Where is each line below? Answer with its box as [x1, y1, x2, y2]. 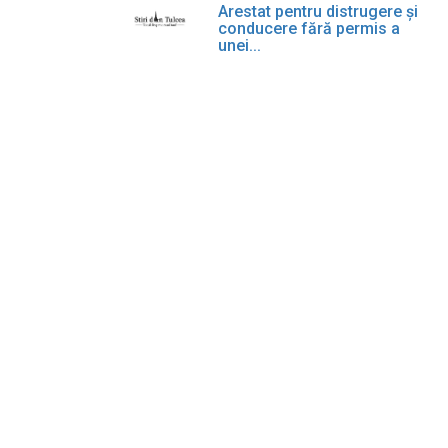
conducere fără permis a [218, 19, 401, 38]
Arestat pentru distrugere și [218, 2, 419, 21]
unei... [218, 36, 262, 55]
